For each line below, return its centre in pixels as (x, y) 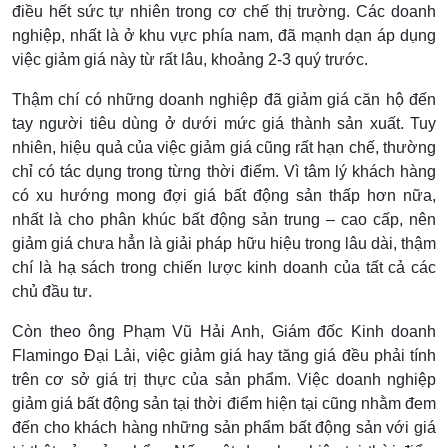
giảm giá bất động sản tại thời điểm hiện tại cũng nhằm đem (224, 403)
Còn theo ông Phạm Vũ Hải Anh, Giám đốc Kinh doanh (224, 331)
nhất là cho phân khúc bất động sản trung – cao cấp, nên (224, 219)
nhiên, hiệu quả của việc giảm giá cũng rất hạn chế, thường (224, 147)
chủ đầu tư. (52, 291)
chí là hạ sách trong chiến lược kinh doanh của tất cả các (224, 267)
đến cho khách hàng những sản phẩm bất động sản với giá (224, 427)
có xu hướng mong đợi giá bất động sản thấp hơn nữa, (224, 195)
